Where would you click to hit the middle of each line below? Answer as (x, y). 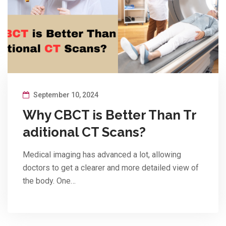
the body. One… (49, 181)
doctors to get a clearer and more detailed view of (111, 167)
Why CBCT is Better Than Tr (110, 115)
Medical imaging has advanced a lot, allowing (102, 154)
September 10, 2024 (65, 95)
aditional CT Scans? (84, 132)
